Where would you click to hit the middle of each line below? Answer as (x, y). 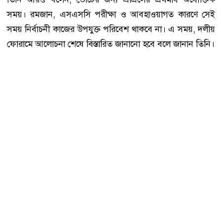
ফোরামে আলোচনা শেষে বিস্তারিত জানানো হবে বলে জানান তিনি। (111, 44)
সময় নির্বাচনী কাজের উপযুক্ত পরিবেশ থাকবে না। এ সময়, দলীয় (111, 29)
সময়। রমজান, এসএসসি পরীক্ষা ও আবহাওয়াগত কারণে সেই (111, 15)
